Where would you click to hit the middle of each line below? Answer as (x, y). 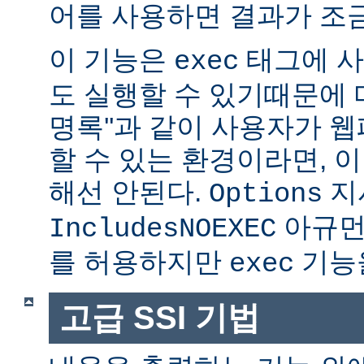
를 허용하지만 (139, 262)
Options (266, 195)
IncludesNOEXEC (162, 230)
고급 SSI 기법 (159, 317)
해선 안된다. (129, 192)
